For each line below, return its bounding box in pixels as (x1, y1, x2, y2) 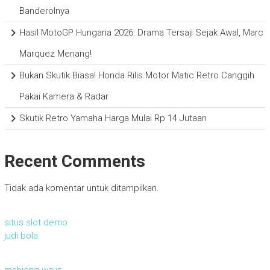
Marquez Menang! (19, 48, 92, 59)
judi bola (4, 230, 38, 241)
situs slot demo (4, 216, 67, 228)
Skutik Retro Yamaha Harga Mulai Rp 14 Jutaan (19, 112, 207, 124)
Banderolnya (19, 5, 69, 16)
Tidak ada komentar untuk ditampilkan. (4, 182, 159, 193)
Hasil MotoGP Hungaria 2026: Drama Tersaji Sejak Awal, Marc (19, 27, 263, 38)
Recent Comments (4, 151, 145, 171)
